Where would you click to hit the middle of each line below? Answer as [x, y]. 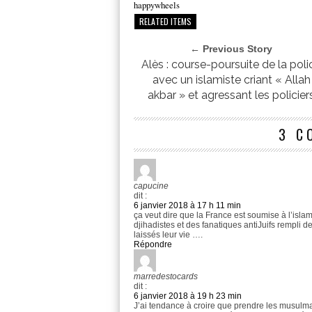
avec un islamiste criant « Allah [231, 80]
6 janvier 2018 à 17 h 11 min [187, 206]
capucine [151, 186]
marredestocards [166, 277]
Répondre [153, 245]
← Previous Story [232, 49]
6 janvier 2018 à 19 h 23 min [188, 296]
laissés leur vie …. [168, 235]
